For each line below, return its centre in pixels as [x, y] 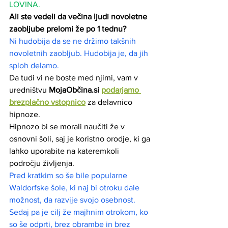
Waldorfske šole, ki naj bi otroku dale [75, 188]
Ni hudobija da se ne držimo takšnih [74, 41]
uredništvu [28, 90]
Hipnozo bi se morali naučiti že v [68, 127]
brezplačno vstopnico [47, 102]
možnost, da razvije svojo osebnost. [73, 200]
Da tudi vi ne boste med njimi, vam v [75, 78]
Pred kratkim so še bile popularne [69, 176]
